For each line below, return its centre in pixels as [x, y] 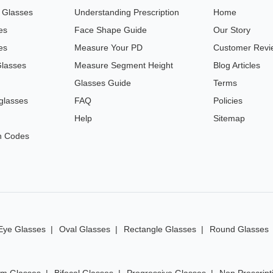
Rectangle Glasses [160, 229]
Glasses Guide [103, 83]
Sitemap [229, 119]
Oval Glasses [85, 229]
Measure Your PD [108, 48]
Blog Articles [237, 66]
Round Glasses [239, 229]
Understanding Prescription [127, 12]
